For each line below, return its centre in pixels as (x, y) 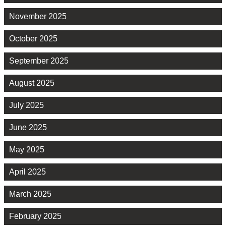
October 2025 (33, 39)
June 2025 (28, 128)
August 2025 (32, 83)
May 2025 (27, 150)
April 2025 (27, 172)
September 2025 (39, 61)
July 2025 (26, 105)
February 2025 (35, 216)
